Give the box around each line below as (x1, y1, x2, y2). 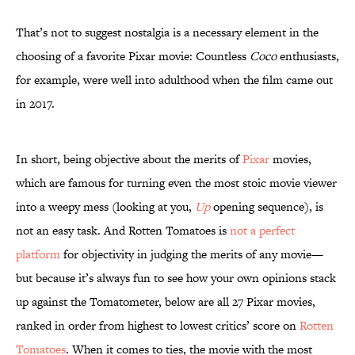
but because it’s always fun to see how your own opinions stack (16, 269, 336, 287)
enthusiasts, (277, 48, 339, 65)
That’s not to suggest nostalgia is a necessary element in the (16, 24, 319, 41)
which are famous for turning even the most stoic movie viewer (16, 174, 337, 192)
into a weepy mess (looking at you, (16, 198, 195, 216)
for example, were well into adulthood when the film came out (16, 71, 333, 89)
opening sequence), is (210, 198, 323, 216)
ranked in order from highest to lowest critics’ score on (16, 317, 300, 334)
